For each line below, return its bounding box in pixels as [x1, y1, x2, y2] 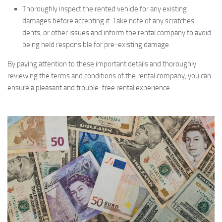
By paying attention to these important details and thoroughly [7, 59, 196, 68]
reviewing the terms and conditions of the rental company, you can [7, 71, 211, 80]
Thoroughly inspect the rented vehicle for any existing [22, 4, 187, 13]
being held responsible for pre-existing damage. [22, 40, 170, 49]
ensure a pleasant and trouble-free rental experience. [7, 83, 171, 92]
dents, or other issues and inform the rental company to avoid [22, 28, 211, 37]
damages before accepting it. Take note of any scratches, [22, 16, 196, 25]
